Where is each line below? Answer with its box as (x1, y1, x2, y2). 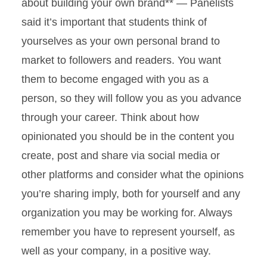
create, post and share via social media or (21, 150, 220, 162)
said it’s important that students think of (21, 16, 207, 28)
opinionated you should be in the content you (21, 131, 234, 142)
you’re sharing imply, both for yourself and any (21, 188, 240, 200)
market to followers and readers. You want (21, 54, 221, 66)
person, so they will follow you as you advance (21, 92, 241, 104)
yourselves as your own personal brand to (21, 35, 220, 47)
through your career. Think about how (21, 111, 199, 123)
